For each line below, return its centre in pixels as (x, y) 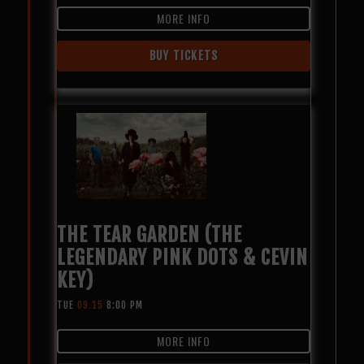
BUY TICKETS (184, 55)
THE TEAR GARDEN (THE (149, 234)
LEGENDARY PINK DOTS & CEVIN (182, 257)
